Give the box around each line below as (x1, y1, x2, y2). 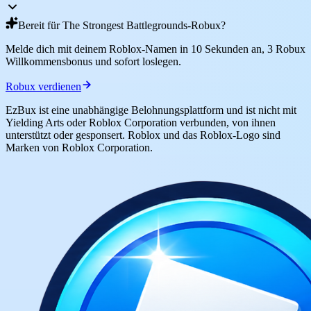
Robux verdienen (6, 80, 81, 92)
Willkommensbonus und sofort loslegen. (6, 55, 181, 67)
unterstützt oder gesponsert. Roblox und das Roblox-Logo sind (6, 128, 280, 141)
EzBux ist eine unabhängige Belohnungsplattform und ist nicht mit (6, 103, 296, 116)
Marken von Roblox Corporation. (6, 141, 153, 153)
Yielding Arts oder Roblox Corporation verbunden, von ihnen (6, 116, 276, 128)
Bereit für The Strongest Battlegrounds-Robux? (18, 19, 226, 31)
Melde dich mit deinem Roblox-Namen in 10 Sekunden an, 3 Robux (6, 42, 305, 55)
